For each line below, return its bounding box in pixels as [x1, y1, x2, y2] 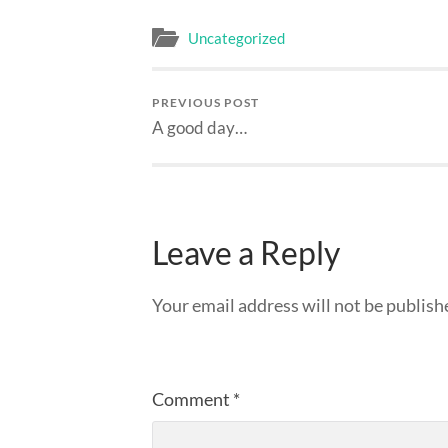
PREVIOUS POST [152, 95, 259, 111]
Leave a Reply [152, 233, 340, 272]
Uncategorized [188, 29, 285, 48]
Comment [152, 388, 233, 411]
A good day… [152, 117, 247, 139]
